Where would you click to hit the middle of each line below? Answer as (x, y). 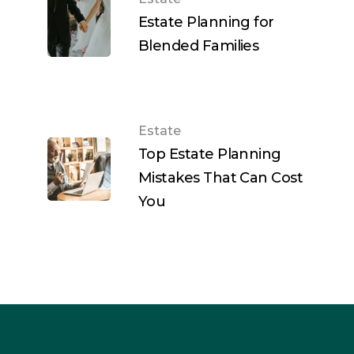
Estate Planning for (206, 23)
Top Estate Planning (210, 154)
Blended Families (199, 46)
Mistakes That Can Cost (221, 178)
